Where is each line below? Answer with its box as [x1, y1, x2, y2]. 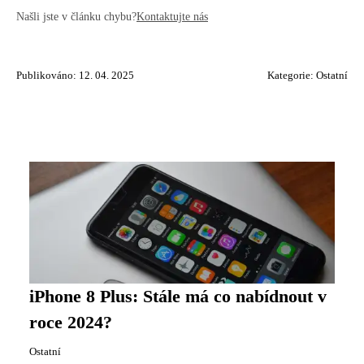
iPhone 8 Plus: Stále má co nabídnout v [29, 286, 327, 306]
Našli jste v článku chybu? [16, 9, 136, 23]
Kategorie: [267, 69, 316, 81]
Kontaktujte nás [136, 9, 208, 23]
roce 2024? [29, 312, 112, 332]
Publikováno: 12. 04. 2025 [16, 69, 134, 81]
